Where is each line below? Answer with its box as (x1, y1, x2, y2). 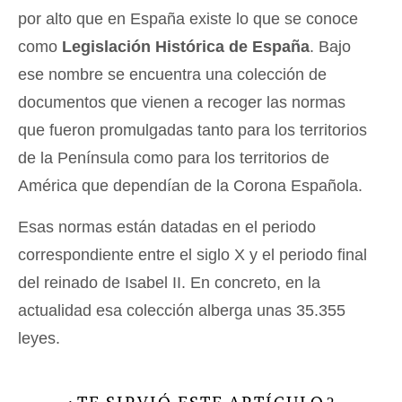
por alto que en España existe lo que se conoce (18, 10, 358, 29)
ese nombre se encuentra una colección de (18, 66, 327, 84)
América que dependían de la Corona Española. (18, 177, 363, 196)
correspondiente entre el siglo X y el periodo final (18, 246, 367, 265)
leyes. (18, 329, 60, 348)
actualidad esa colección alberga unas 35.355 (18, 301, 345, 320)
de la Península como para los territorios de (18, 149, 329, 168)
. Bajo (310, 38, 351, 57)
